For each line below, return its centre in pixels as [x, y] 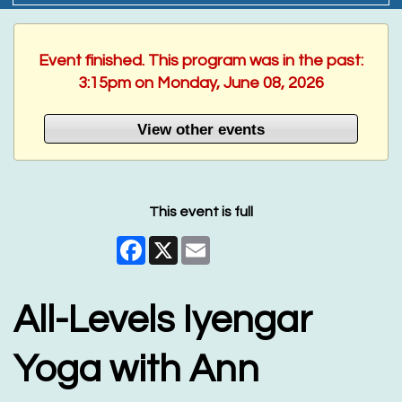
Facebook [179, 244]
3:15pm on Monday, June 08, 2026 [201, 83]
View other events [201, 129]
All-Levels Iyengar [163, 321]
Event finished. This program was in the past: [201, 61]
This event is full [201, 212]
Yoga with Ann [136, 370]
